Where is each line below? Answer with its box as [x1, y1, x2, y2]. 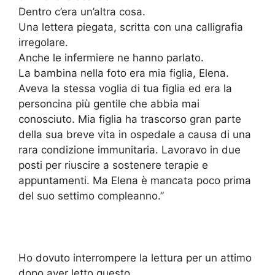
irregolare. [18, 36, 68, 49]
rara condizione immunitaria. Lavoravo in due [18, 144, 241, 157]
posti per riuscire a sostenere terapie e [18, 159, 208, 172]
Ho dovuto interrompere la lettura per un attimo [18, 252, 252, 265]
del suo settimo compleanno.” [18, 190, 164, 203]
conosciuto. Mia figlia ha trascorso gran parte [18, 113, 241, 126]
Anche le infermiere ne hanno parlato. [18, 52, 204, 64]
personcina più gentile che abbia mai [18, 98, 199, 110]
